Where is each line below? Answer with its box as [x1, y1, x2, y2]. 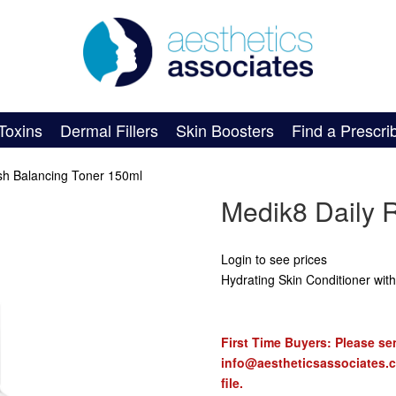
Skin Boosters [176, 118, 275, 141]
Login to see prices [220, 250, 327, 268]
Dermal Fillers [60, 118, 159, 141]
